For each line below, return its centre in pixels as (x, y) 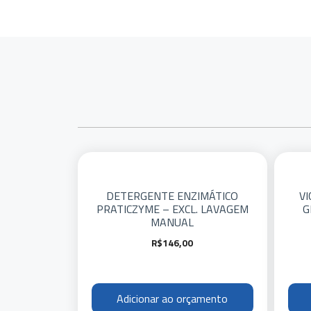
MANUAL (173, 222)
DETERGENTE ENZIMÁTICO (173, 196)
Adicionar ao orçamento (173, 299)
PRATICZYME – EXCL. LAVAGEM (172, 209)
